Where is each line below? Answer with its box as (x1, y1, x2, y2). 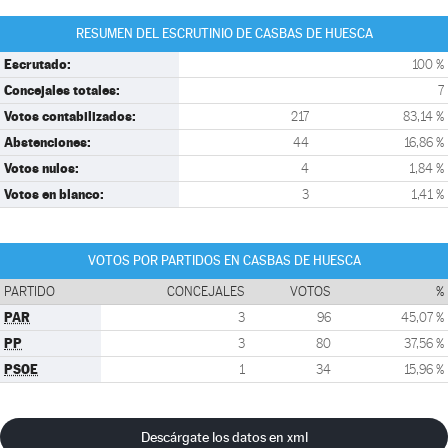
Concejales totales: (4, 82, 120, 98)
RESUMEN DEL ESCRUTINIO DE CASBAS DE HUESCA (75, 26, 373, 41)
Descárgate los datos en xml (140, 429, 308, 445)
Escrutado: (4, 56, 71, 72)
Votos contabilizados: (4, 108, 136, 124)
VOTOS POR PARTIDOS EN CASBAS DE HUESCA (87, 253, 361, 268)
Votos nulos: (4, 160, 79, 176)
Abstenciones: (4, 134, 91, 150)
